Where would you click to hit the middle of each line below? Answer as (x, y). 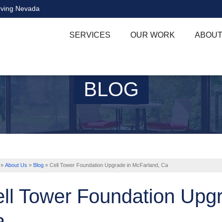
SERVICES (90, 35)
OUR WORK (153, 35)
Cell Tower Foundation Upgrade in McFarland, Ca (109, 165)
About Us (16, 165)
